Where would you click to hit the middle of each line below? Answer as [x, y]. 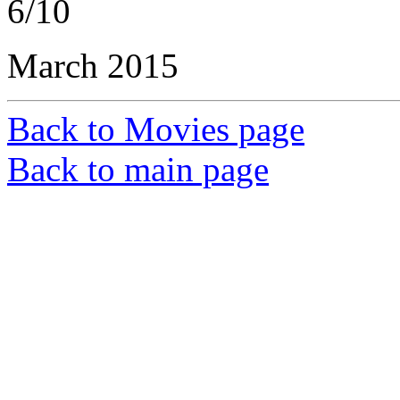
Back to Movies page [156, 129]
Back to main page [138, 169]
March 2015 [93, 65]
